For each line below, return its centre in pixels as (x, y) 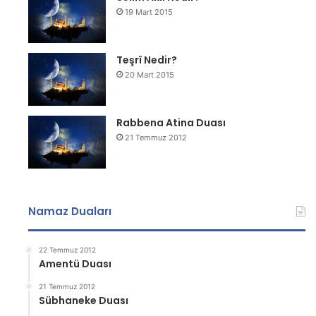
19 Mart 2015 (149, 12)
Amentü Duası (75, 264)
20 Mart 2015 (150, 75)
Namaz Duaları (70, 211)
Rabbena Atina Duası (171, 123)
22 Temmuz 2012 (68, 250)
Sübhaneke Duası (84, 300)
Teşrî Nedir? (147, 60)
